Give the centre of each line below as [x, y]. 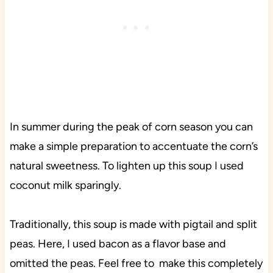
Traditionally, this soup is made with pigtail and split [133, 224]
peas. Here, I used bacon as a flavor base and [118, 243]
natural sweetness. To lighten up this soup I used [126, 165]
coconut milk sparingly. [65, 185]
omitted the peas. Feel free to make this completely [136, 263]
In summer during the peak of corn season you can [131, 126]
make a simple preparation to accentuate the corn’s [133, 146]
